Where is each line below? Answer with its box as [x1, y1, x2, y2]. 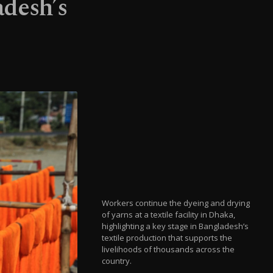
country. [102, 255, 132, 266]
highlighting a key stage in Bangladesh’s [102, 220, 249, 232]
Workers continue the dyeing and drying [102, 197, 250, 208]
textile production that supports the [102, 232, 233, 243]
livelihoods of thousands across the [102, 243, 235, 255]
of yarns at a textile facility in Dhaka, [102, 208, 236, 220]
